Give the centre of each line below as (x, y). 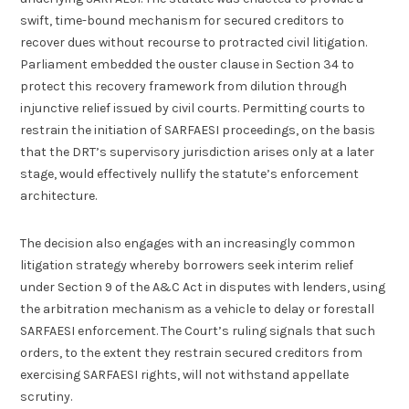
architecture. (59, 195)
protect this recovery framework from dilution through (184, 86)
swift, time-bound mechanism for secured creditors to (183, 20)
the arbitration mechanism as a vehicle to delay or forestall (198, 309)
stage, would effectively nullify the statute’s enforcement (190, 173)
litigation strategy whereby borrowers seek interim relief (187, 266)
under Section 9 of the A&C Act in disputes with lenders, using (203, 288)
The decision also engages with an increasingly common (188, 244)
